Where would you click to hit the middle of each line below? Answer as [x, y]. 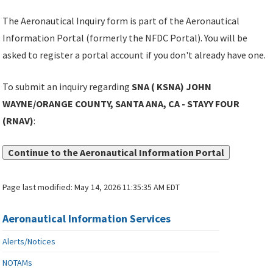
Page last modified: [39, 187]
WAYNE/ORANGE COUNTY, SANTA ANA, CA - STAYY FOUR [121, 104]
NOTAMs [18, 263]
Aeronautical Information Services [87, 219]
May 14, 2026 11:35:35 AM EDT [127, 187]
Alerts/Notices [29, 242]
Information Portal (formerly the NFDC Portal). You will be [125, 38]
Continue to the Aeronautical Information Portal [116, 153]
